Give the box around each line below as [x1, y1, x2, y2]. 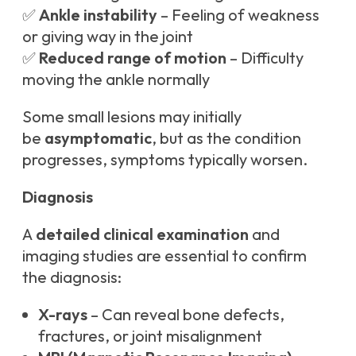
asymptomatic [44, 128, 152, 149]
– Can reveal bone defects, [87, 304, 284, 325]
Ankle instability [39, 5, 157, 25]
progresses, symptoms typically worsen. [22, 149, 308, 170]
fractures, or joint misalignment [38, 326, 262, 346]
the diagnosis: [22, 267, 122, 288]
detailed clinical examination [36, 224, 249, 245]
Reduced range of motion [39, 48, 226, 68]
